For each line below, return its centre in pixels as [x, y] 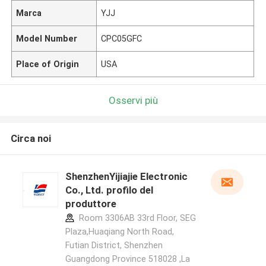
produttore [91, 204]
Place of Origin [48, 64]
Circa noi [31, 139]
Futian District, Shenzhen [114, 246]
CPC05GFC [122, 38]
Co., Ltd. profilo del [109, 190]
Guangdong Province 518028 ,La [127, 259]
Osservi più [133, 100]
